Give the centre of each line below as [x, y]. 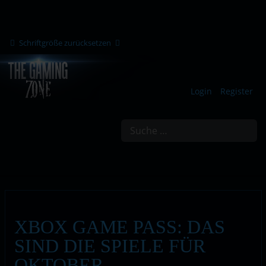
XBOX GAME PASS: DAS [119, 227]
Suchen [110, 124]
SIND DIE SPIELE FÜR [110, 246]
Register [236, 91]
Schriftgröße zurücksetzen [65, 43]
